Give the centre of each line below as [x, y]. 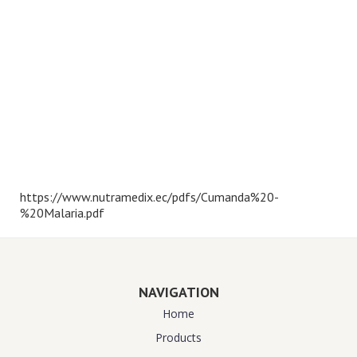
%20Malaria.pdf [62, 212]
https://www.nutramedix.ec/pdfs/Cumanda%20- [149, 196]
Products [178, 337]
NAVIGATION [178, 292]
